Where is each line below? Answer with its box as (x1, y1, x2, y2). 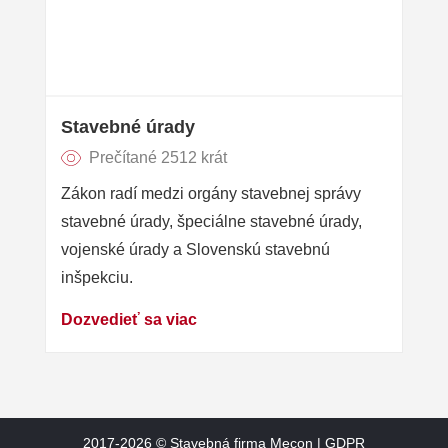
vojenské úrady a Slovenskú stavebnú (61, 241, 330, 259)
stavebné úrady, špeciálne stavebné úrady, (61, 213, 362, 231)
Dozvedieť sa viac (61, 311, 197, 329)
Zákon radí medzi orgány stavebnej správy (61, 185, 361, 203)
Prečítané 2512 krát (89, 149, 228, 167)
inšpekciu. (61, 269, 133, 287)
